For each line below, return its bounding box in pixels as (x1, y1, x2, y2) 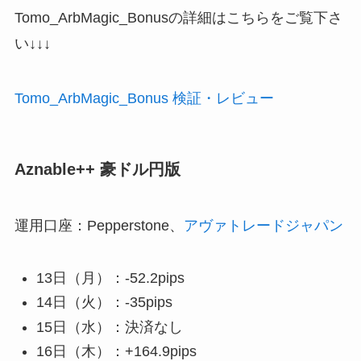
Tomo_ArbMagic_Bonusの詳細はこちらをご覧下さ (14, 10, 342, 27)
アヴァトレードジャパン (183, 217, 343, 234)
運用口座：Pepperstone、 (14, 217, 184, 234)
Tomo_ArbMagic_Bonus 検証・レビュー (14, 90, 274, 107)
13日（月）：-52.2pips (35, 269, 185, 286)
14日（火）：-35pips (35, 294, 172, 311)
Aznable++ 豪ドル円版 (14, 160, 180, 179)
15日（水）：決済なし (35, 318, 183, 335)
